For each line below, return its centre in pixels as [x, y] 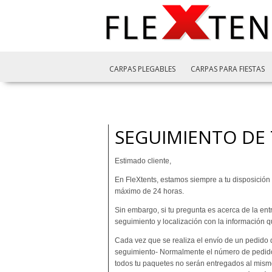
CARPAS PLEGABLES [142, 69]
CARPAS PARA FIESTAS [228, 69]
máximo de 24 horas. [149, 191]
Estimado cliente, [143, 161]
